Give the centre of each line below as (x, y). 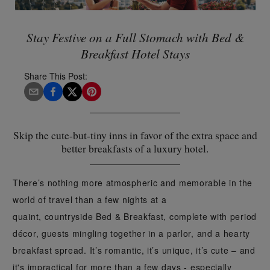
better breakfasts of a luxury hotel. (135, 148)
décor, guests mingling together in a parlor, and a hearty (131, 233)
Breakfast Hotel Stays (135, 54)
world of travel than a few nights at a (90, 199)
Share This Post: (55, 76)
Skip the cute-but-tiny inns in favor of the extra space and (135, 135)
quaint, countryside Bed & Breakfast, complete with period (135, 216)
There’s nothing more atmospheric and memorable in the (133, 182)
